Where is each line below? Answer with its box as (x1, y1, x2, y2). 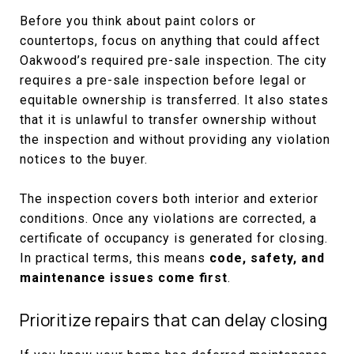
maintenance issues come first (20, 269, 228, 285)
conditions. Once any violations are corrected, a (20, 210, 317, 226)
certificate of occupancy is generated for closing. (20, 230, 328, 246)
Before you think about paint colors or (20, 13, 256, 28)
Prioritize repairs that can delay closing (20, 308, 329, 331)
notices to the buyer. (20, 151, 148, 167)
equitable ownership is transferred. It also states (20, 92, 329, 107)
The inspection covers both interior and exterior (20, 190, 318, 206)
